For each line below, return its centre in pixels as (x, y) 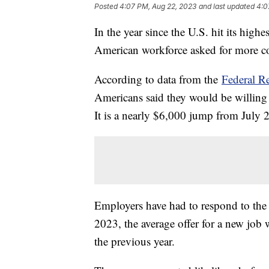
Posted (107, 7)
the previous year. (136, 241)
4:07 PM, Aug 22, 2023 (158, 7)
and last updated (227, 7)
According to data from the (158, 79)
